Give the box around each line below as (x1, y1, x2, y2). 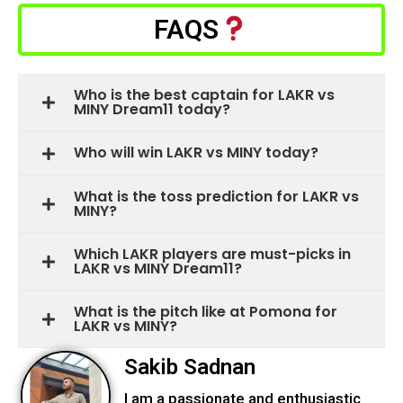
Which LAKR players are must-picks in (74, 243, 351, 264)
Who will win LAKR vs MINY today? (74, 142, 318, 164)
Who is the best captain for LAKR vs (74, 85, 335, 105)
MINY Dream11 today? (74, 99, 230, 120)
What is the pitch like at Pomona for (74, 300, 337, 322)
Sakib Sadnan (124, 354, 255, 380)
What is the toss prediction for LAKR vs (74, 185, 359, 207)
